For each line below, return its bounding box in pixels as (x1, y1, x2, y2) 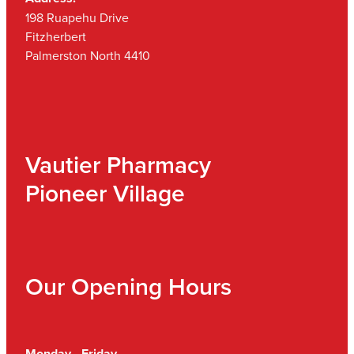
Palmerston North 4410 (25, 46, 150, 64)
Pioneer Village (25, 175, 191, 210)
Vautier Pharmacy (25, 147, 211, 182)
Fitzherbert (25, 27, 86, 45)
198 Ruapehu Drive (25, 8, 129, 26)
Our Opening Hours (25, 269, 232, 303)
